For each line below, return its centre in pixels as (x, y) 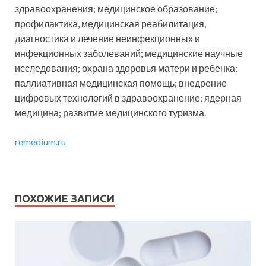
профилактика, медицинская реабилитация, (110, 23)
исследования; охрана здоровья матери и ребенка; (126, 68)
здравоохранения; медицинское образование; (116, 8)
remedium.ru (40, 141)
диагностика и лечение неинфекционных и (107, 38)
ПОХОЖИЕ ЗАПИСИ (65, 198)
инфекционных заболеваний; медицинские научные (129, 53)
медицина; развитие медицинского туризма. (110, 112)
